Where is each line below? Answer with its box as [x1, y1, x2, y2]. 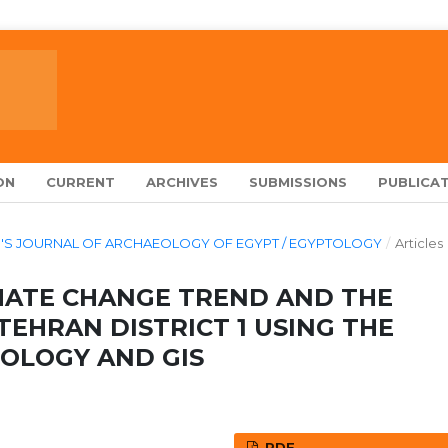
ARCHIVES [146, 173, 219, 190]
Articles [394, 234, 443, 251]
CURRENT [46, 173, 116, 190]
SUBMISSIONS [249, 173, 348, 190]
